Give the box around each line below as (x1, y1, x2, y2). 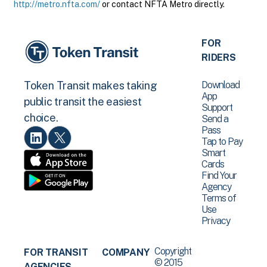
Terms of (201, 193, 237, 204)
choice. (24, 111, 58, 125)
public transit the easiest (24, 95, 142, 108)
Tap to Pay (201, 136, 243, 147)
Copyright (154, 246, 192, 257)
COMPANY (102, 247, 150, 258)
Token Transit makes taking (24, 79, 157, 92)
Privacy (201, 215, 231, 226)
